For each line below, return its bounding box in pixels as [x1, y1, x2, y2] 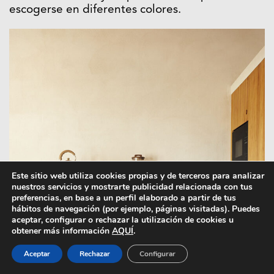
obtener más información [12, 225, 112, 237]
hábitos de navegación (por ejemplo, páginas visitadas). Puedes [12, 203, 260, 215]
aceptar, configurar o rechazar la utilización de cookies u [12, 214, 234, 226]
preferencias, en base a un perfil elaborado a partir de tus [12, 192, 236, 204]
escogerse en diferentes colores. [9, 4, 181, 17]
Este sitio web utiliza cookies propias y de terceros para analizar [12, 170, 264, 182]
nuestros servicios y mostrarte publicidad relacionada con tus [12, 181, 253, 193]
